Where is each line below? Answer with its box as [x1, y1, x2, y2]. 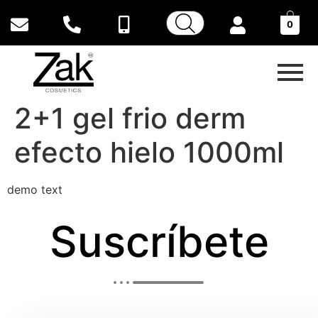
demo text [7, 182, 62, 197]
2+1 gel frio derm [14, 101, 246, 136]
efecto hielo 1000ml [14, 135, 284, 170]
